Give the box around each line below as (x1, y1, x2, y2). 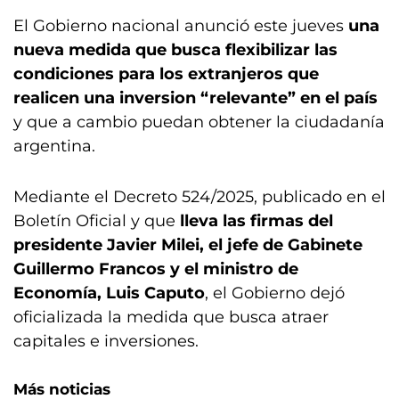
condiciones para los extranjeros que (13, 63, 319, 84)
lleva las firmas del (175, 210, 333, 231)
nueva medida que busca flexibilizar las (13, 39, 338, 60)
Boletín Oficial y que (13, 210, 175, 231)
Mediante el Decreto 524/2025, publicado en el (13, 186, 386, 207)
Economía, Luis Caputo (13, 282, 205, 303)
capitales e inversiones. (13, 330, 199, 351)
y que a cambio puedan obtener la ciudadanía (13, 111, 385, 132)
